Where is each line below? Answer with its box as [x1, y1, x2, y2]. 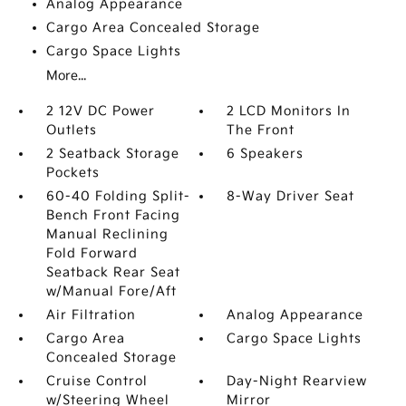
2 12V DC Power [45, 103, 155, 119]
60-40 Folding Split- [45, 188, 190, 204]
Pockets [45, 165, 100, 180]
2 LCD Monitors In [227, 103, 352, 119]
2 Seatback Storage [45, 146, 179, 161]
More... [45, 68, 86, 83]
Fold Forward [45, 246, 138, 261]
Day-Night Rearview [227, 373, 368, 389]
